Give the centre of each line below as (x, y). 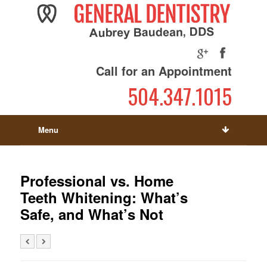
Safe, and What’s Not (91, 214)
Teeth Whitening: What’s (104, 198)
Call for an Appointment (164, 71)
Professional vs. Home (97, 181)
